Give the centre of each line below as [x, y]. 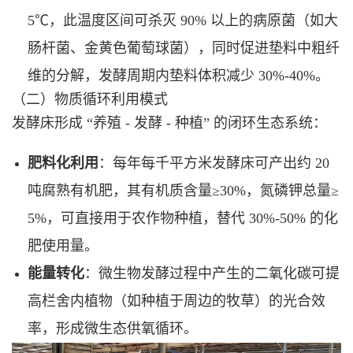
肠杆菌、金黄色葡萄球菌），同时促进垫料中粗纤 [184, 48]
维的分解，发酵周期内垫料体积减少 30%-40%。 [178, 75]
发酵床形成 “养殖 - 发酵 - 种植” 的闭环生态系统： [169, 123]
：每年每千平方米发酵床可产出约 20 [214, 163]
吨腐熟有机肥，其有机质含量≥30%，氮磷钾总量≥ [183, 190]
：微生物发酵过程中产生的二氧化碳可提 [212, 273]
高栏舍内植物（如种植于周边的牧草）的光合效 [176, 301]
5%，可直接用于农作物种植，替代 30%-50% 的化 [183, 218]
